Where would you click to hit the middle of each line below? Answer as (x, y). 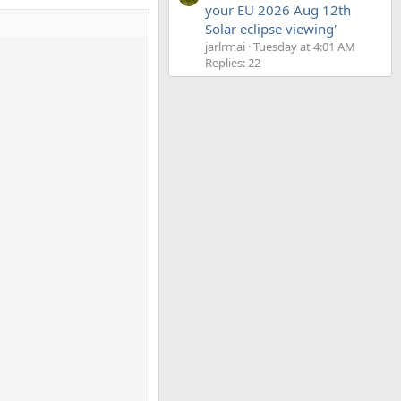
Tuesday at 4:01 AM (304, 47)
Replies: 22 (233, 63)
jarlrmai (225, 47)
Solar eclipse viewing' (271, 29)
